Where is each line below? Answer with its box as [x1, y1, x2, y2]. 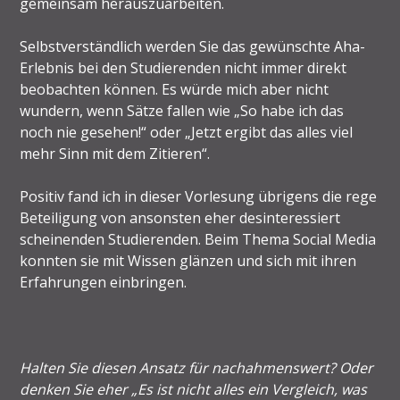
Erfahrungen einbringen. [20, 271, 187, 292]
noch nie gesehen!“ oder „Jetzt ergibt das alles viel [20, 121, 354, 142]
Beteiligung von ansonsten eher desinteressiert [20, 207, 341, 228]
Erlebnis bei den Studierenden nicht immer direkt [20, 57, 347, 78]
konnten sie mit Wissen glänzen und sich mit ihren [20, 250, 357, 271]
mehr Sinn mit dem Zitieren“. [20, 143, 211, 163]
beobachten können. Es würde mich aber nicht [20, 79, 329, 99]
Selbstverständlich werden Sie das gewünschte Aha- [20, 36, 366, 56]
